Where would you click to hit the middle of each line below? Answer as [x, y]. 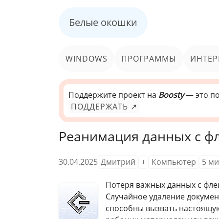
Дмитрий [118, 162]
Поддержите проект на [113, 95]
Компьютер [174, 162]
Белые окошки [103, 22]
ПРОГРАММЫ [149, 58]
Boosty [171, 95]
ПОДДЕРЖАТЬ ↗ [104, 107]
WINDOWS [87, 58]
